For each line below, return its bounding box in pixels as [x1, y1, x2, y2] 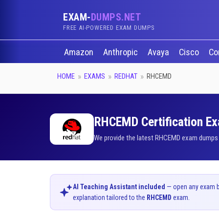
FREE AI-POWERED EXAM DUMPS [63, 24, 155, 31]
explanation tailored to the [73, 194, 147, 201]
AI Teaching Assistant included [73, 183, 165, 191]
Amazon [64, 47, 95, 58]
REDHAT [114, 72, 137, 81]
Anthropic [103, 47, 140, 58]
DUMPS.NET [90, 11, 141, 23]
